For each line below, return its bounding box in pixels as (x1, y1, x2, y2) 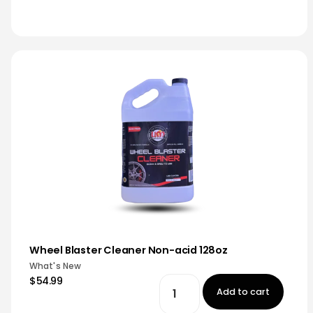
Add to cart (217, 286, 270, 298)
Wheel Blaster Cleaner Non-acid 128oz (29, 243, 228, 257)
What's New (29, 260, 81, 272)
